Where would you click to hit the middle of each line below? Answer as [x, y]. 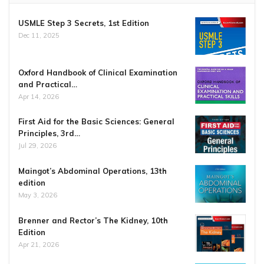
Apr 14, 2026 [39, 96]
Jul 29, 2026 [37, 146]
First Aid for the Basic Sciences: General [96, 122]
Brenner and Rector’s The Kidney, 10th [93, 220]
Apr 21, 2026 [39, 244]
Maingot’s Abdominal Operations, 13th [93, 171]
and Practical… [48, 84]
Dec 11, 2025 [39, 36]
